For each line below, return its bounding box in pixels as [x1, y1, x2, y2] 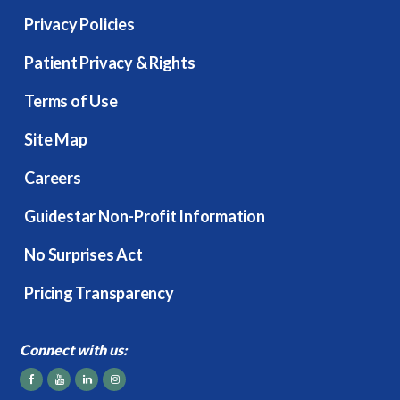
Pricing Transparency [24, 282, 174, 303]
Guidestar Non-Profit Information [24, 205, 265, 226]
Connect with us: [20, 340, 130, 358]
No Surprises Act [24, 244, 143, 264]
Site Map [24, 129, 87, 149]
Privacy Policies [24, 13, 135, 34]
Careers [24, 167, 81, 187]
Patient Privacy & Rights [24, 52, 196, 72]
